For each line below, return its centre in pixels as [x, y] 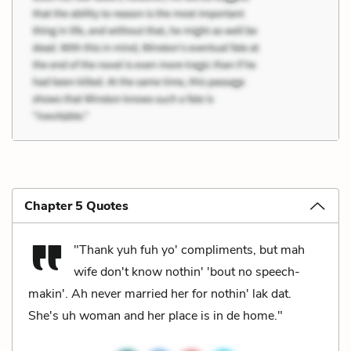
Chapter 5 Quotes [76, 206]
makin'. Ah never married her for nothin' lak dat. [160, 293]
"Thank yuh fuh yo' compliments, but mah [189, 250]
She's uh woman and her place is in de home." [156, 315]
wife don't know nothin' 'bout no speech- [187, 271]
